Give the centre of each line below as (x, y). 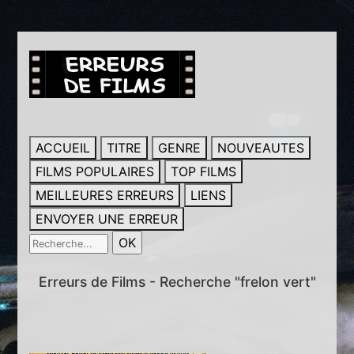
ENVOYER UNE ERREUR (107, 219)
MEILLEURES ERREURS (105, 195)
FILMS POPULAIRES (95, 171)
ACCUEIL (63, 148)
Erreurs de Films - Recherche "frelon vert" (177, 282)
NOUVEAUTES (261, 148)
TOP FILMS (204, 171)
